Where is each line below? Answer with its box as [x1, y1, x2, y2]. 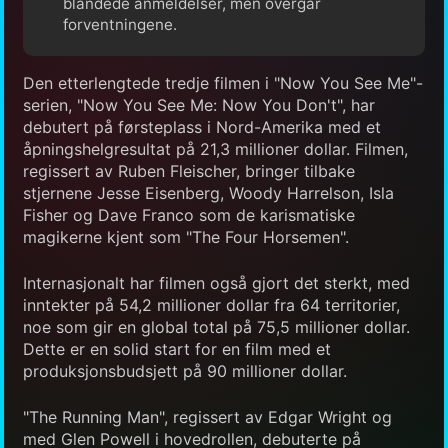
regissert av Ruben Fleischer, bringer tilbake [23, 160, 355, 181]
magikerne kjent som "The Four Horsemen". [23, 226, 349, 247]
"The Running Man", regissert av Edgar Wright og [23, 406, 392, 427]
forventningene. [63, 15, 177, 35]
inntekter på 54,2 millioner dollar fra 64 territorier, [23, 294, 400, 315]
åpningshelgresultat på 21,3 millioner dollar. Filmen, [23, 138, 408, 159]
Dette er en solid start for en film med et [23, 338, 331, 359]
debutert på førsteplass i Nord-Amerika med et [23, 116, 381, 137]
